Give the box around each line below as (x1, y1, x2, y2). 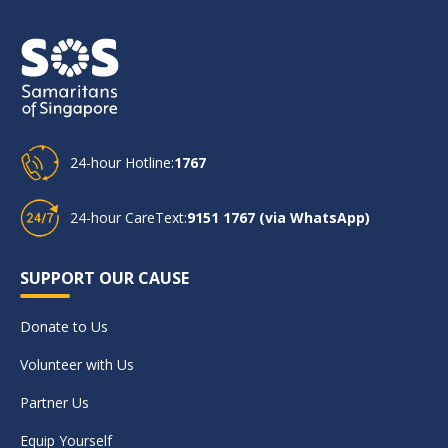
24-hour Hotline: (70, 152, 174, 172)
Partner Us (20, 392, 89, 412)
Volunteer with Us (20, 354, 134, 374)
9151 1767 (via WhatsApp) (187, 207, 370, 227)
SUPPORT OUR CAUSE (20, 266, 189, 289)
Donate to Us (20, 316, 108, 336)
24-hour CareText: (70, 207, 187, 227)
